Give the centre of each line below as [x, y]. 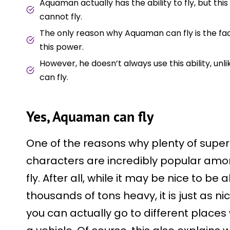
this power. [62, 47]
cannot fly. [61, 16]
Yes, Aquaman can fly [90, 116]
